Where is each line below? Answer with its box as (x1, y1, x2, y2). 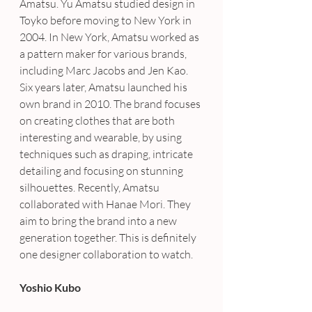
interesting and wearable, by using (19, 130, 184, 145)
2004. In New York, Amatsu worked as (19, 30, 201, 45)
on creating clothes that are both (19, 114, 177, 128)
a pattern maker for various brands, (19, 47, 189, 61)
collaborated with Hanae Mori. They (19, 197, 193, 212)
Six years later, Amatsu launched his (19, 80, 189, 95)
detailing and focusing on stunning (19, 164, 185, 178)
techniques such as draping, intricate (19, 147, 195, 162)
